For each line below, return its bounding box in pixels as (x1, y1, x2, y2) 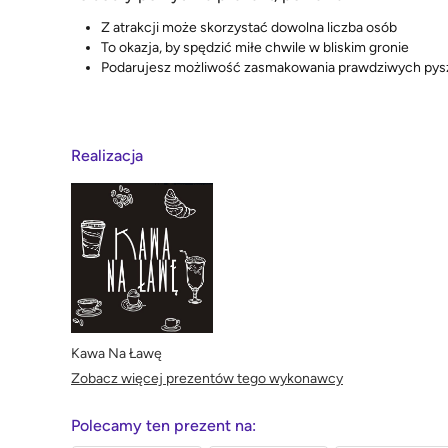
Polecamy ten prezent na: (71, 415, 256, 435)
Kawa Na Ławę (71, 344, 162, 362)
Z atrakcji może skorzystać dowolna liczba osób (101, 19, 397, 37)
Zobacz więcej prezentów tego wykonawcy (71, 369, 343, 387)
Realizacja (71, 145, 143, 165)
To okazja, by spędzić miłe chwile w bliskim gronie (101, 39, 409, 57)
